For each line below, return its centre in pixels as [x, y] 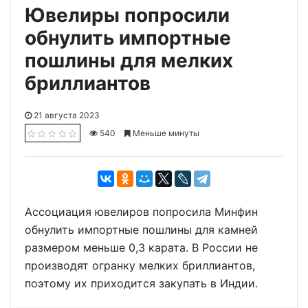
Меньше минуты [165, 133]
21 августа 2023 [66, 115]
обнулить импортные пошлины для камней [141, 229]
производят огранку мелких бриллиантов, [140, 265]
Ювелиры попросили [127, 15]
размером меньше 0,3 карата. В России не [141, 247]
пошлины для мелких [129, 60]
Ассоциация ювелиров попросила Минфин [141, 211]
